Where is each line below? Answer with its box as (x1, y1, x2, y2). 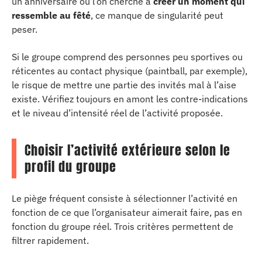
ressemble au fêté (12, 9, 91, 21)
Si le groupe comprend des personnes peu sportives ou (12, 50, 243, 63)
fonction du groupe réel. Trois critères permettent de (12, 220, 233, 232)
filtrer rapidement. (12, 235, 89, 246)
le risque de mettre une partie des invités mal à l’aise (12, 78, 236, 91)
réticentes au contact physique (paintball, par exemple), (12, 64, 247, 77)
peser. (12, 23, 37, 35)
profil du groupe (25, 156, 116, 176)
